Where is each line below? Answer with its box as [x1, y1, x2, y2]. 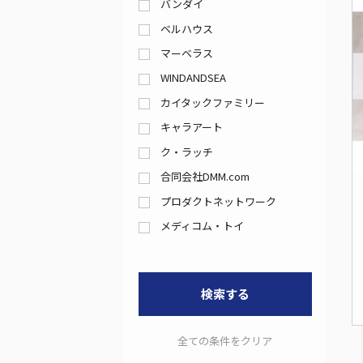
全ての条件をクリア [177, 332, 273, 348]
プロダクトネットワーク [160, 193, 276, 209]
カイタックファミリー [160, 94, 265, 110]
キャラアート [160, 119, 223, 135]
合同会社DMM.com [160, 169, 250, 185]
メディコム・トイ [160, 218, 244, 234]
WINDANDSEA [160, 70, 226, 86]
